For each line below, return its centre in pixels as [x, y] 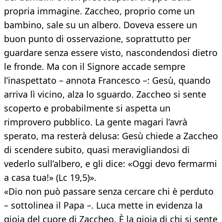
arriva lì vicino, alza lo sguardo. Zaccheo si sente [105, 94]
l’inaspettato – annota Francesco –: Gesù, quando [107, 81]
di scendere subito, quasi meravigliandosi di [97, 150]
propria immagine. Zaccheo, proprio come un [99, 11]
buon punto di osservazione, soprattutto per [97, 39]
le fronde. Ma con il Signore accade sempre [95, 67]
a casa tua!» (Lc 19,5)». [50, 178]
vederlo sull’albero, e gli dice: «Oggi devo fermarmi [111, 164]
